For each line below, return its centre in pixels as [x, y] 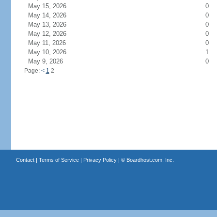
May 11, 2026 [53, 43]
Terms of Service [59, 160]
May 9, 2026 [51, 61]
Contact [25, 160]
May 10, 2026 [53, 52]
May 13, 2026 [53, 24]
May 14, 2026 [53, 15]
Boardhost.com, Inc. [150, 160]
